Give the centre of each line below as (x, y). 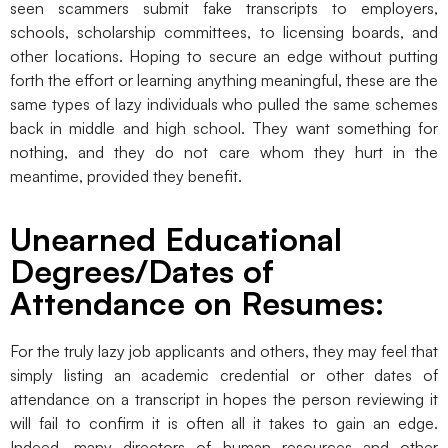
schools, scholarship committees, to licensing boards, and (224, 32)
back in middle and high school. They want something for (224, 128)
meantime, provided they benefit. (126, 176)
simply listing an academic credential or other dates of (224, 374)
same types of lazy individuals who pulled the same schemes (224, 104)
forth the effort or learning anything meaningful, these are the (224, 80)
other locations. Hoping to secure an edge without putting (224, 56)
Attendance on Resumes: (197, 302)
